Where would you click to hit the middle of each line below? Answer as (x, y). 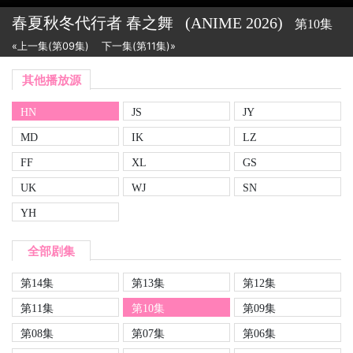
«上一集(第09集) (50, 46)
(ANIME (214, 23)
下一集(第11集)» (139, 46)
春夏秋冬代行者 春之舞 (95, 23)
